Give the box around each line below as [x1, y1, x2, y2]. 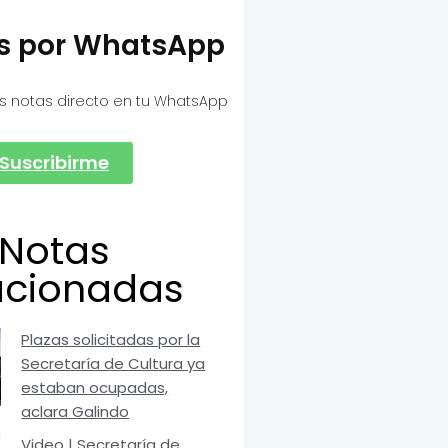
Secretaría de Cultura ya [21, 353, 206, 375]
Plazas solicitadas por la [21, 329, 201, 351]
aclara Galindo [21, 401, 130, 423]
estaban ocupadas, [21, 377, 169, 399]
